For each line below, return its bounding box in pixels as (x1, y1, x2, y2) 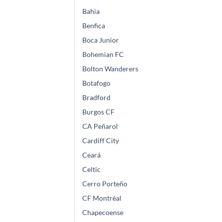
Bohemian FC (82, 50, 124, 59)
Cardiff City (82, 136, 119, 145)
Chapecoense (82, 208, 123, 217)
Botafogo (82, 79, 111, 88)
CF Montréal (82, 194, 121, 203)
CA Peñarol (82, 122, 118, 131)
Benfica (82, 21, 105, 30)
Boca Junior (82, 36, 119, 45)
